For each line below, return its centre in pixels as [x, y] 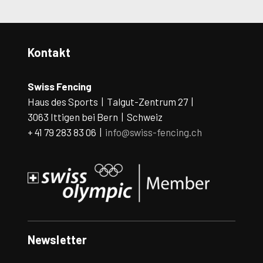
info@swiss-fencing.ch [153, 132]
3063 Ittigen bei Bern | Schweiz [95, 117]
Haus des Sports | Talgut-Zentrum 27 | [111, 102]
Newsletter [57, 239]
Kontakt [49, 53]
